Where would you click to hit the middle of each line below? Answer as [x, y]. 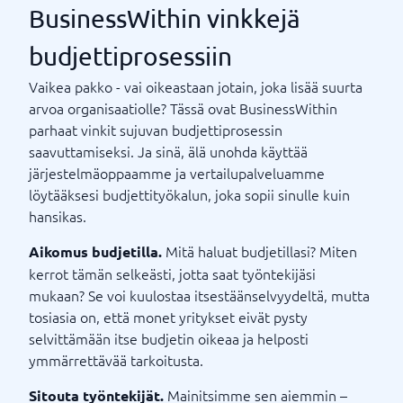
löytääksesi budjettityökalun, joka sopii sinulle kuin [189, 194]
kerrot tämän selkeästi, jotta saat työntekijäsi [172, 273]
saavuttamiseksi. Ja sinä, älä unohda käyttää [168, 151]
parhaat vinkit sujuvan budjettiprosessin [156, 129]
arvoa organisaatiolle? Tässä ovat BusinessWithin [183, 107]
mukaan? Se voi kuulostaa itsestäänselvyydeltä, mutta [199, 295]
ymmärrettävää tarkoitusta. [116, 359]
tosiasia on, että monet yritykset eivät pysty [168, 316]
